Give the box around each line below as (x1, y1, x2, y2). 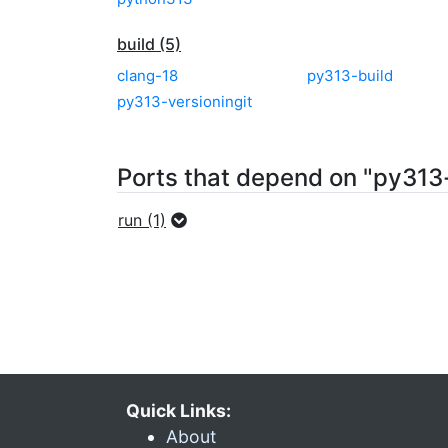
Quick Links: (126, 400, 231, 421)
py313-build (307, 66, 393, 85)
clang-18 (117, 66, 178, 85)
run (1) (118, 210, 166, 230)
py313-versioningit (117, 92, 252, 111)
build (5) (117, 34, 181, 54)
